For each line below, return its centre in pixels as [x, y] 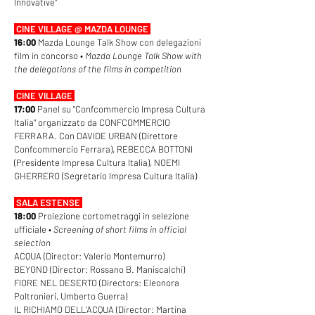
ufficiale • [34, 229]
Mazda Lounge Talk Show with [143, 56]
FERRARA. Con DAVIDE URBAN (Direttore [96, 136]
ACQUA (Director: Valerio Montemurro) [89, 256]
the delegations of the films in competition [98, 69]
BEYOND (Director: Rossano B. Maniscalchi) [99, 269]
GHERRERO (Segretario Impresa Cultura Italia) [105, 176]
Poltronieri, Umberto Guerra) [71, 296]
